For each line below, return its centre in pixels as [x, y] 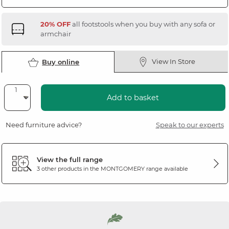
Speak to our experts [190, 125]
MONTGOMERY [122, 168]
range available [166, 168]
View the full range [70, 159]
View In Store [174, 62]
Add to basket [133, 98]
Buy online [61, 62]
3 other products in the [68, 168]
